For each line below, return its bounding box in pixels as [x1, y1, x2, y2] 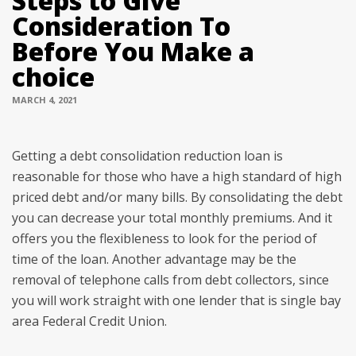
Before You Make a [12, 34, 254, 68]
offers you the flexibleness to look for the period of [12, 230, 317, 247]
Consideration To [12, 9, 230, 43]
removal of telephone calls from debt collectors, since [12, 271, 329, 288]
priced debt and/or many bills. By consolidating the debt [12, 188, 342, 206]
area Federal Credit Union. [12, 312, 167, 330]
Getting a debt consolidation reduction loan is [12, 147, 283, 164]
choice [12, 60, 95, 94]
